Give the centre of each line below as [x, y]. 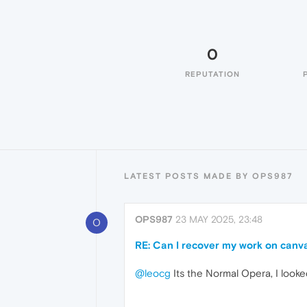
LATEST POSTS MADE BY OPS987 [209, 176]
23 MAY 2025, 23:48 [219, 219]
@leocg [153, 273]
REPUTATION [212, 74]
